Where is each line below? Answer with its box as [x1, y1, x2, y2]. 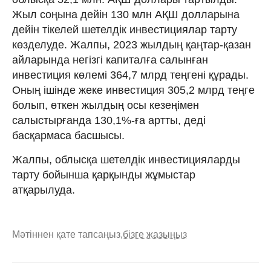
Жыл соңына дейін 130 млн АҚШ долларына [12, 8, 240, 21]
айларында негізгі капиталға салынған [12, 53, 208, 66]
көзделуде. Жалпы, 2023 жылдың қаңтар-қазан [12, 38, 251, 51]
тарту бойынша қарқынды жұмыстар [12, 168, 195, 181]
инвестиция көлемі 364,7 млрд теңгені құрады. [12, 68, 249, 81]
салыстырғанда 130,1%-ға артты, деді [12, 114, 206, 126]
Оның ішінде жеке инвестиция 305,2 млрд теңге [12, 83, 255, 96]
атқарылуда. [12, 183, 75, 196]
